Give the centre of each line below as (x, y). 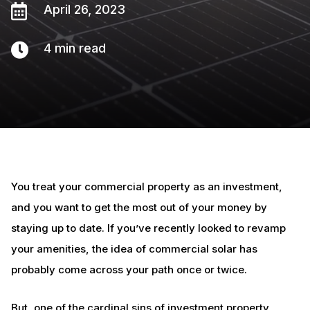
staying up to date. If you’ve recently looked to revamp (148, 228)
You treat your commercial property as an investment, (146, 186)
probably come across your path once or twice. (129, 270)
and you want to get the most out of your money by (139, 207)
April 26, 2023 (84, 9)
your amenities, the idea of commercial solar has (134, 249)
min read (80, 48)
